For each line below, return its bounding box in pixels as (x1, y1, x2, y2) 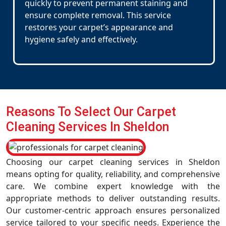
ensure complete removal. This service (25, 10, 171, 21)
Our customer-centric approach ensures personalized (6, 205, 220, 216)
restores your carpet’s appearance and (25, 22, 173, 33)
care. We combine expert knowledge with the (6, 181, 220, 192)
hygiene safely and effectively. (25, 34, 138, 45)
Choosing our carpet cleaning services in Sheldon (6, 156, 220, 167)
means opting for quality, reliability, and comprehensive (6, 168, 220, 180)
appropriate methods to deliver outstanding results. (6, 193, 220, 204)
